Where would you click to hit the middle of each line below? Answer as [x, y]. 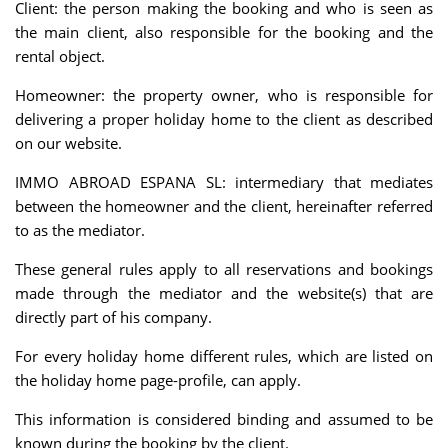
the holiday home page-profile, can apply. [158, 380]
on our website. [68, 142]
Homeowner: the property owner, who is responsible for [224, 94]
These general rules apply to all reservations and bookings [224, 269]
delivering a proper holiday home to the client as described [224, 118]
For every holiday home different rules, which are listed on [224, 356]
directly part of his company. [113, 317]
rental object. [60, 55]
